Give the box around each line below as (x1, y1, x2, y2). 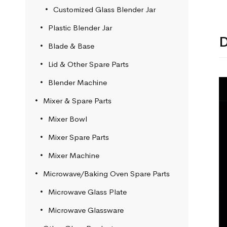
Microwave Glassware (48, 205, 124, 215)
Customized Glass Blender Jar (53, 5, 156, 14)
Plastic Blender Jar (48, 23, 112, 32)
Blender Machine (48, 78, 107, 87)
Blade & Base (48, 41, 94, 51)
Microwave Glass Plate (48, 187, 127, 197)
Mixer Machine (48, 150, 99, 160)
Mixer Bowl (48, 114, 87, 124)
